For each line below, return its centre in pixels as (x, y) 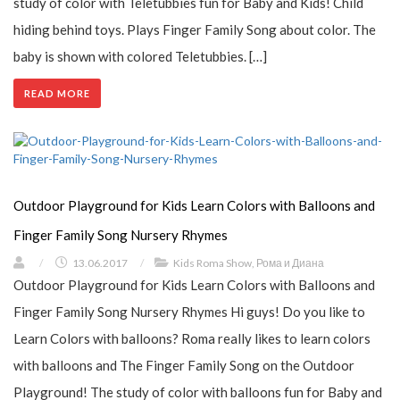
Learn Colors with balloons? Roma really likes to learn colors (192, 339)
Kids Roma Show (212, 263)
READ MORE (57, 94)
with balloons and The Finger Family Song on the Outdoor (184, 366)
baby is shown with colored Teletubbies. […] (140, 57)
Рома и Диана (290, 263)
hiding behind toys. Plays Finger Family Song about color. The (195, 30)
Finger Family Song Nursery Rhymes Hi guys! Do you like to (189, 312)
